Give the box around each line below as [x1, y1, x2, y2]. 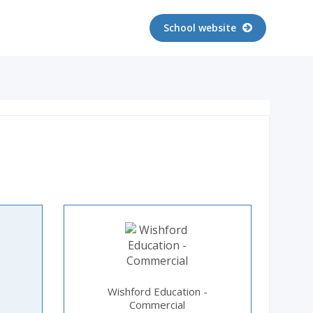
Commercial [129, 298, 186, 312]
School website [163, 21, 239, 34]
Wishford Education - [107, 284, 208, 298]
